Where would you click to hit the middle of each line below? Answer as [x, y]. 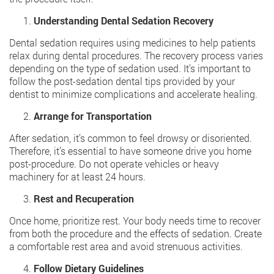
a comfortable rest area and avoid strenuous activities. [126, 246]
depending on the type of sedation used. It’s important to [130, 68]
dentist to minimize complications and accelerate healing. [133, 94]
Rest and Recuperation [84, 199]
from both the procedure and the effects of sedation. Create [135, 234]
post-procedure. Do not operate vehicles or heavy [114, 164]
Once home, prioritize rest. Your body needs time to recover [135, 221]
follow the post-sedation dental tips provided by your [122, 81]
